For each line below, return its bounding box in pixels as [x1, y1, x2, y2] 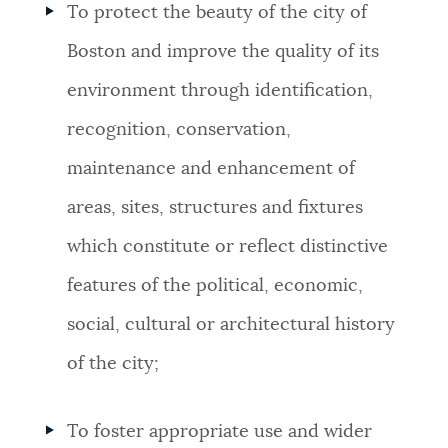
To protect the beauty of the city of [67, 4, 368, 23]
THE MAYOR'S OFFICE [22, 414, 177, 429]
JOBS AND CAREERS [22, 336, 168, 351]
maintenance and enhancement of [67, 160, 356, 179]
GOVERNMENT [22, 180, 126, 195]
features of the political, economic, [67, 277, 364, 296]
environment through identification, [67, 82, 374, 101]
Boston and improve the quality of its [67, 43, 380, 62]
